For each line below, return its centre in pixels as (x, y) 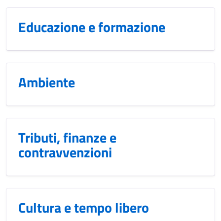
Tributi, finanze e (67, 137)
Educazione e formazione (92, 27)
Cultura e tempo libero (84, 207)
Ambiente (47, 82)
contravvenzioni (65, 152)
